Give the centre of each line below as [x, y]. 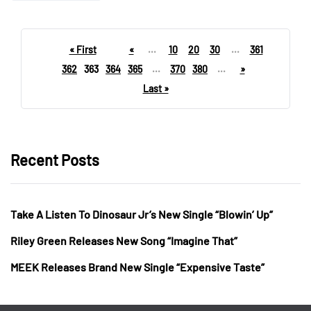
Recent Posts [55, 159]
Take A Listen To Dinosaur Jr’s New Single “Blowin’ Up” [142, 214]
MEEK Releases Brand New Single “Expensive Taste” [137, 267]
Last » [155, 88]
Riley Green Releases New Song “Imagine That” [124, 240]
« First [83, 49]
